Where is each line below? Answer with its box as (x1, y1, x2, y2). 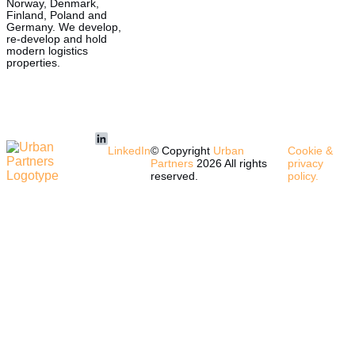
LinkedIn (108, 143, 151, 157)
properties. (6, 57, 60, 70)
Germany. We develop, (6, 21, 121, 34)
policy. (287, 169, 319, 182)
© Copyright (151, 143, 214, 157)
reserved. (151, 169, 199, 182)
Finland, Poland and (6, 10, 107, 22)
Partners (151, 156, 194, 170)
